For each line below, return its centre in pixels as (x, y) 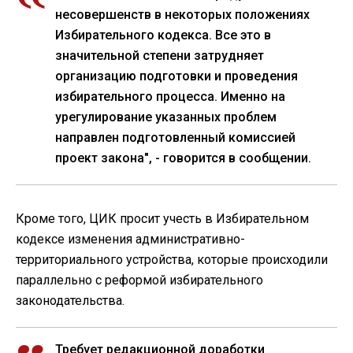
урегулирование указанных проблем (166, 117)
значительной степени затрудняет (160, 56)
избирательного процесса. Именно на (170, 97)
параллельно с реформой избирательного (139, 281)
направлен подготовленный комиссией (175, 138)
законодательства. (70, 301)
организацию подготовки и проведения (176, 76)
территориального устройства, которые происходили (172, 260)
